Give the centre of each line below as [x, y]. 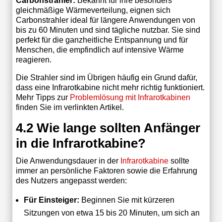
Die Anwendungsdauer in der [68, 161]
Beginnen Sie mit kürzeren [127, 200]
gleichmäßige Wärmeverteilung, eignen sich [93, 10]
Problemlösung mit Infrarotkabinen [130, 97]
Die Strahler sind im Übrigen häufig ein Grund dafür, [106, 77]
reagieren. [33, 59]
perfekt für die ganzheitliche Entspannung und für [102, 40]
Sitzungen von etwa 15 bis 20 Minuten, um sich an [111, 213]
